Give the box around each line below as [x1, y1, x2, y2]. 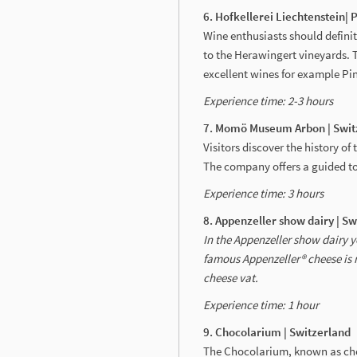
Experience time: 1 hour [203, 296, 319, 312]
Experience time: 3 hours [203, 185, 326, 201]
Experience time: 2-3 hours [203, 92, 333, 108]
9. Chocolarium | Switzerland [203, 324, 353, 339]
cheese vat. [203, 269, 258, 285]
